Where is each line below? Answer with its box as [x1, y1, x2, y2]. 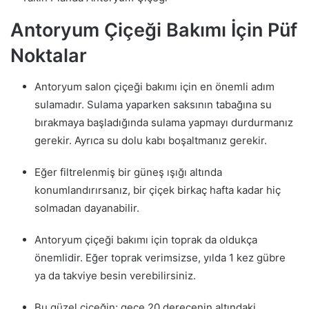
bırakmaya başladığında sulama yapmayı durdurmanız [34, 115, 293, 129]
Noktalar [10, 44, 87, 67]
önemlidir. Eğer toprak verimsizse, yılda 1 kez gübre [34, 250, 286, 264]
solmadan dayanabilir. [34, 201, 139, 215]
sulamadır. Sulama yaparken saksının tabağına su [34, 97, 272, 111]
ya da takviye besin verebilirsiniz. [34, 268, 196, 282]
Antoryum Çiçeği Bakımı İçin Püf [10, 19, 297, 41]
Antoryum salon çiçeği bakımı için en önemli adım [34, 79, 275, 93]
